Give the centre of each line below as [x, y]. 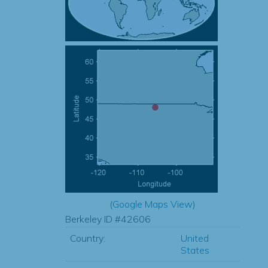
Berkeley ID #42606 [108, 219]
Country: [87, 238]
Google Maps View [152, 204]
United [194, 238]
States [195, 250]
